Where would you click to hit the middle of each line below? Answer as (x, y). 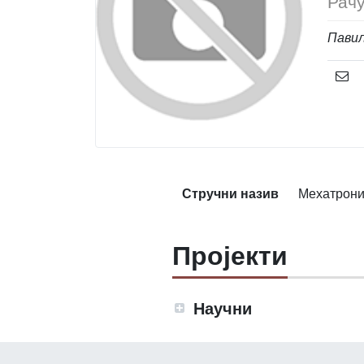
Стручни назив (230, 193)
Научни (222, 307)
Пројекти (230, 254)
